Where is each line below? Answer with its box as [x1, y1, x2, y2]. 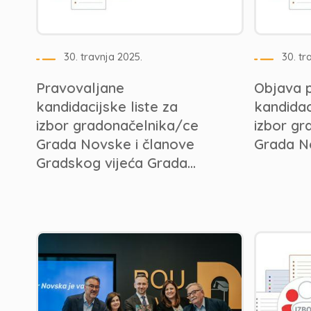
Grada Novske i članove [36, 135, 194, 153]
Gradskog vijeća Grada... [36, 154, 196, 171]
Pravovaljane [36, 79, 124, 96]
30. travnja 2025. [64, 50, 142, 63]
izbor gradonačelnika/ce [36, 117, 199, 134]
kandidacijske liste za [36, 98, 178, 115]
